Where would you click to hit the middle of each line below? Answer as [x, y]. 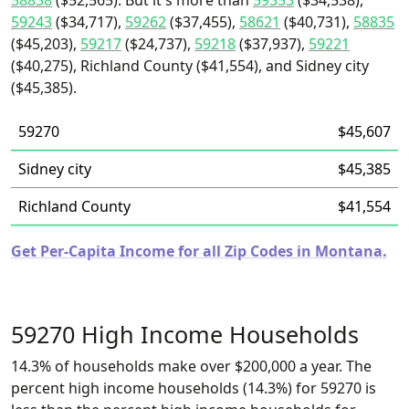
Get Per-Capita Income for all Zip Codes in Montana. [199, 251]
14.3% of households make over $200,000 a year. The [191, 366]
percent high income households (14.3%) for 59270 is [194, 388]
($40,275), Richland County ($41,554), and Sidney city [190, 66]
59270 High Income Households [185, 334]
